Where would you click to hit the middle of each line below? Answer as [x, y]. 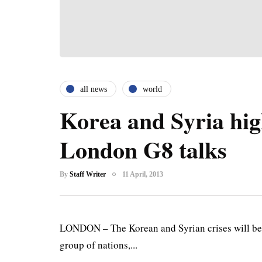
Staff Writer [88, 174]
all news [94, 89]
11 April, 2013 [143, 174]
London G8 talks [143, 149]
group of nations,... [99, 245]
